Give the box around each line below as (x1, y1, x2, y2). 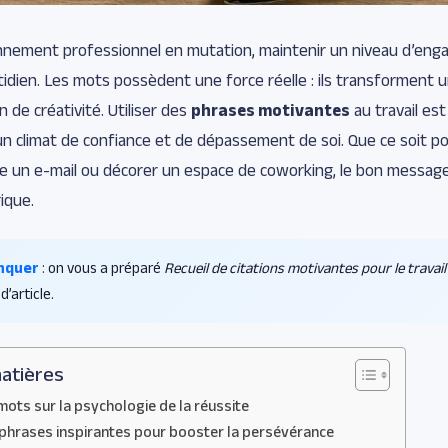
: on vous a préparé (39, 259, 164, 277)
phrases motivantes (191, 101, 350, 120)
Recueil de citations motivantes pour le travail (164, 259, 446, 277)
